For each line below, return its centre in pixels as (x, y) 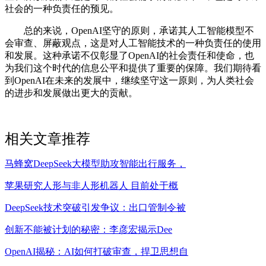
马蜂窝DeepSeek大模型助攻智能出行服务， (95, 163)
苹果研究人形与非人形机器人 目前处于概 (91, 185)
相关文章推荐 (47, 139)
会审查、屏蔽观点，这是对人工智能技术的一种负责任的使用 (133, 43)
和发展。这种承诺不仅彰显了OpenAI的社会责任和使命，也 (129, 55)
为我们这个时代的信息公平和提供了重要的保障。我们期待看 (133, 68)
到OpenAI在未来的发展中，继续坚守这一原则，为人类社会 (129, 80)
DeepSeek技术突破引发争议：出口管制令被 (95, 207)
